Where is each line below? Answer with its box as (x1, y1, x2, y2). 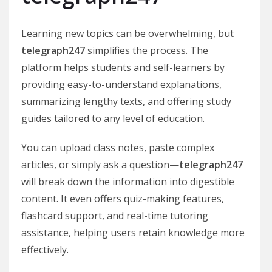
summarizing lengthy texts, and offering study (21, 95, 231, 108)
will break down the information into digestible (21, 175, 234, 188)
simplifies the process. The (85, 44, 208, 57)
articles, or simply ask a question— (21, 158, 179, 171)
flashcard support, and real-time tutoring (21, 209, 208, 222)
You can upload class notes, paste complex (21, 141, 214, 154)
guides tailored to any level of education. (21, 112, 205, 125)
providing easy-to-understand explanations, (21, 78, 222, 91)
